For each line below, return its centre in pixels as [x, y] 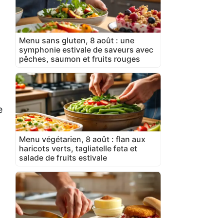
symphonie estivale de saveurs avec [86, 49]
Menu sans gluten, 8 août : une [77, 40]
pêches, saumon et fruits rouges [80, 59]
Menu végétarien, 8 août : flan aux [82, 139]
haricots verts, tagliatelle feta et [78, 148]
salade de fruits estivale [63, 157]
